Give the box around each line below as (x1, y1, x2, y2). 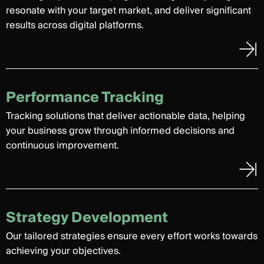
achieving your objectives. (6, 243, 121, 259)
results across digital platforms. (6, 17, 144, 34)
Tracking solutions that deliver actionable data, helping (6, 108, 245, 124)
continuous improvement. (6, 137, 119, 154)
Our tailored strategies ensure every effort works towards (6, 228, 258, 245)
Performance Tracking (6, 85, 164, 110)
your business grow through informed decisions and (6, 123, 235, 139)
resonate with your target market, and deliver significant (6, 2, 251, 19)
